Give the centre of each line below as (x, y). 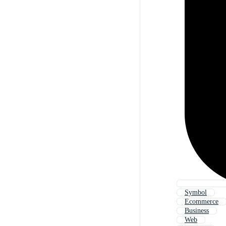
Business (197, 211)
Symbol (196, 193)
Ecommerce (202, 202)
